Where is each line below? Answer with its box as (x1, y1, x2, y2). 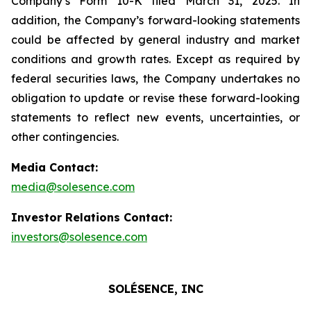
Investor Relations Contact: (11, 210, 172, 224)
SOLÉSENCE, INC (108, 282, 203, 296)
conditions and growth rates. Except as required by (11, 52, 300, 66)
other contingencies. (11, 130, 121, 144)
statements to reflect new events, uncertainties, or (11, 110, 300, 124)
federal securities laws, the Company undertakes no (11, 72, 300, 85)
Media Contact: (11, 160, 98, 174)
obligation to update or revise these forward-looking (11, 91, 300, 105)
